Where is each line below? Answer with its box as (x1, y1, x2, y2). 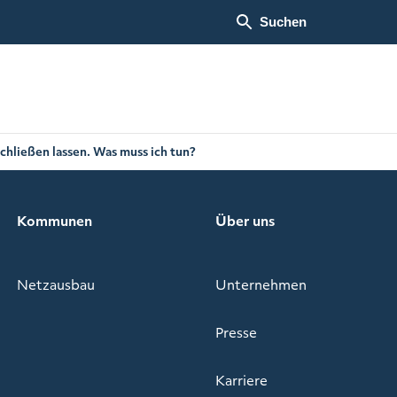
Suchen (260, 14, 307, 29)
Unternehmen (215, 274, 307, 294)
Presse (215, 322, 257, 342)
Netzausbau (16, 274, 95, 294)
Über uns (215, 210, 275, 230)
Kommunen (16, 210, 92, 230)
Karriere (215, 370, 268, 390)
